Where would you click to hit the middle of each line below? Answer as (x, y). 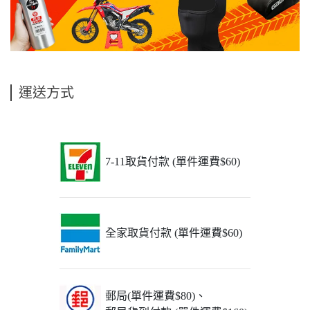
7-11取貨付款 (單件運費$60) (173, 162)
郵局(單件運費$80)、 (156, 296)
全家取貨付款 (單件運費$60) (174, 233)
